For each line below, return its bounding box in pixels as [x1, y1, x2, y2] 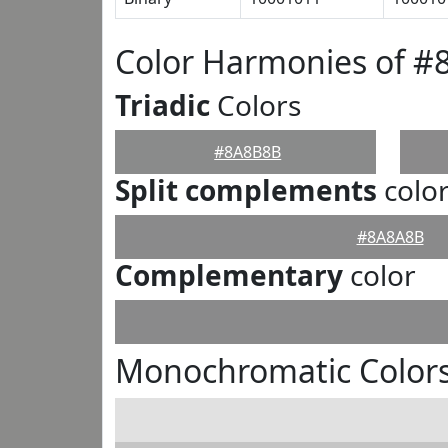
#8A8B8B [214, 141, 282, 163]
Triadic [115, 86, 210, 124]
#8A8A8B [356, 226, 424, 248]
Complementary [115, 256, 343, 294]
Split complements [115, 171, 377, 209]
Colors [210, 86, 301, 124]
